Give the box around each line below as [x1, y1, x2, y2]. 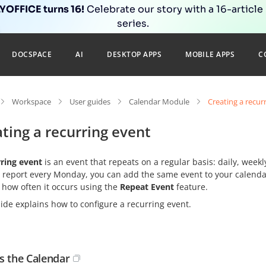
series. [117, 17, 149, 30]
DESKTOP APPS [107, 49, 162, 59]
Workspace [12, 96, 51, 107]
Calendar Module [129, 96, 189, 107]
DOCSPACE [12, 49, 52, 59]
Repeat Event [120, 181, 174, 192]
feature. [174, 181, 208, 192]
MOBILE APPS [185, 49, 235, 59]
